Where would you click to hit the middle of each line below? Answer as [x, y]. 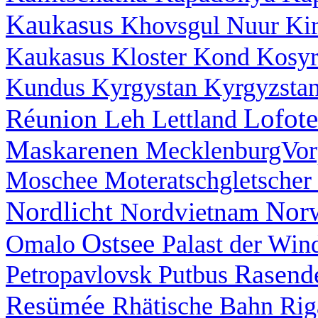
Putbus [196, 274]
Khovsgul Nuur [203, 25]
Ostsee [122, 243]
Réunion [55, 119]
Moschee [55, 180]
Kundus [49, 87]
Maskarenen [76, 150]
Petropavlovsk [82, 274]
